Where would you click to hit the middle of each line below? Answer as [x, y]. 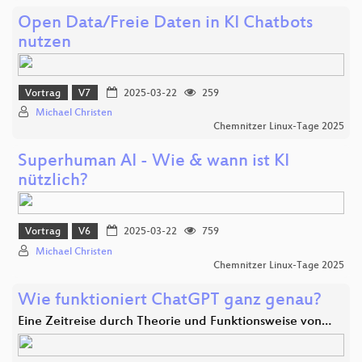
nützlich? [53, 182]
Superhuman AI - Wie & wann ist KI [154, 162]
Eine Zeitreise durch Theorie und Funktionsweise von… [175, 322]
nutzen [44, 43]
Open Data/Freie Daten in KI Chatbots [165, 23]
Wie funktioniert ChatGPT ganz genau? [170, 301]
